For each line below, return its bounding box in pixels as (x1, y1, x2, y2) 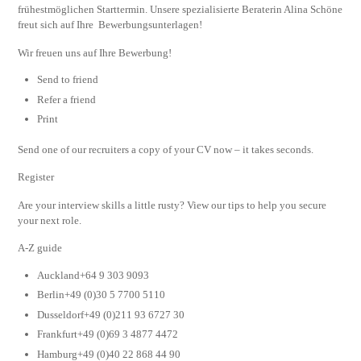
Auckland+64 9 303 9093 (37, 268, 150, 281)
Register (18, 171, 55, 184)
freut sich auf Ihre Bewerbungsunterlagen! (18, 19, 203, 31)
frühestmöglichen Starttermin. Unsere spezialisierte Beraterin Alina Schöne (18, 3, 343, 16)
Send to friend (37, 73, 99, 86)
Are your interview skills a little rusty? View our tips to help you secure (18, 198, 327, 211)
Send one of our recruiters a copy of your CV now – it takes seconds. (18, 143, 314, 156)
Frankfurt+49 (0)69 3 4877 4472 (37, 328, 179, 341)
